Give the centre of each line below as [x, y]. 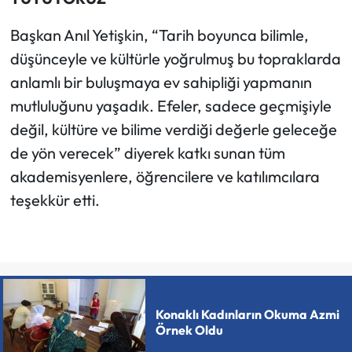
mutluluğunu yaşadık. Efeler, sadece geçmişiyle [170, 106]
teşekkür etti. [55, 200]
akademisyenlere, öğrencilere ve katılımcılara [165, 177]
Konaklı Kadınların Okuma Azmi [247, 314]
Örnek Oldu [189, 330]
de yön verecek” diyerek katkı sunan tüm [147, 153]
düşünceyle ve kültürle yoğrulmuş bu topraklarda [175, 59]
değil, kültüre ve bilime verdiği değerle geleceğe [173, 130]
